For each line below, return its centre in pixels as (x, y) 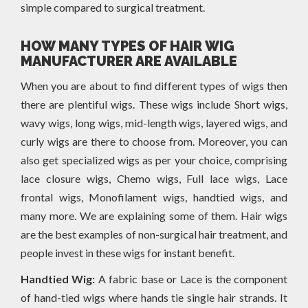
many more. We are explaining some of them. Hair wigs (154, 215)
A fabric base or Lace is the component (191, 278)
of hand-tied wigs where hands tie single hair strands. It (154, 297)
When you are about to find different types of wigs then (154, 85)
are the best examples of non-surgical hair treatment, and (154, 234)
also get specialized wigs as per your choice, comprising (154, 159)
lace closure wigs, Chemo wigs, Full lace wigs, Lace (154, 178)
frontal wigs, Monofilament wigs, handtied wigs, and (154, 197)
